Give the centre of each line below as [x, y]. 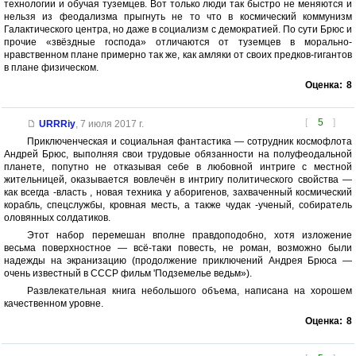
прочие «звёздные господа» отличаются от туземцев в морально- [178, 43]
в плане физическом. [51, 68]
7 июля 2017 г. [112, 124]
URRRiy [57, 124]
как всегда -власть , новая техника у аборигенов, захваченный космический [178, 193]
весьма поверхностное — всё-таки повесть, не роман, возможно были [178, 248]
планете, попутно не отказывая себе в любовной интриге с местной [178, 167]
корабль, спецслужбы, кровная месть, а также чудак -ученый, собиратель [178, 205]
